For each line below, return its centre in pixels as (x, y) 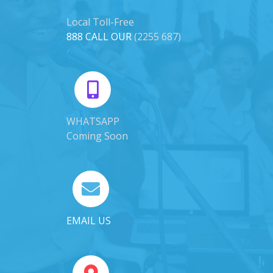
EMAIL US (89, 221)
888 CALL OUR (99, 37)
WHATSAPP (93, 122)
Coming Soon (97, 136)
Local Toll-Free (100, 22)
